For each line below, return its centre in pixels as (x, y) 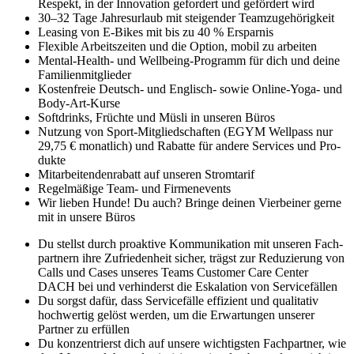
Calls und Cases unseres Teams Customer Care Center (173, 272)
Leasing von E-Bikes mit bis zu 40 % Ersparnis (156, 32)
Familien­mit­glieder (85, 75)
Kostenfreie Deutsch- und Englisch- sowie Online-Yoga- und (190, 89)
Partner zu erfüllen (84, 329)
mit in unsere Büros (87, 217)
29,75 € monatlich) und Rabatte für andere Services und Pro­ (189, 146)
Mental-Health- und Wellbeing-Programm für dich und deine (189, 60)
